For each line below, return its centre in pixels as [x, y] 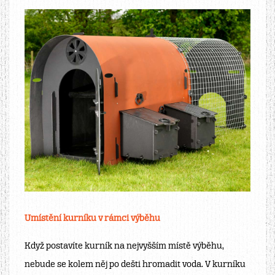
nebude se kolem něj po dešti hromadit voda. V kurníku [135, 265]
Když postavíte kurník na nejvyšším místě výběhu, [124, 247]
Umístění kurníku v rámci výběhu [92, 219]
